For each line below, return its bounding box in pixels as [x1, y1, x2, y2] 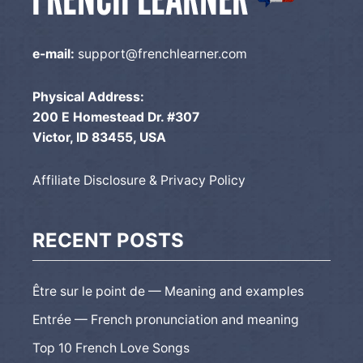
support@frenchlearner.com [78, 45, 247, 62]
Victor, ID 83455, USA [32, 129, 166, 145]
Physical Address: [32, 88, 144, 105]
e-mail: [32, 45, 75, 62]
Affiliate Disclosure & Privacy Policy [32, 172, 246, 188]
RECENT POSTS [32, 228, 184, 252]
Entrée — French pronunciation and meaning [32, 311, 299, 327]
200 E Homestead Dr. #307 [32, 109, 199, 125]
